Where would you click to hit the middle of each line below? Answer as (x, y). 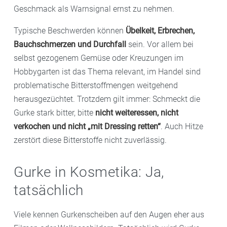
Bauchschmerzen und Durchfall (70, 44)
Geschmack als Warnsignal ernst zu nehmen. (94, 9)
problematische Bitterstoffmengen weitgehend (96, 85)
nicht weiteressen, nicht (137, 112)
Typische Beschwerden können (70, 30)
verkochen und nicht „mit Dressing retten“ (87, 126)
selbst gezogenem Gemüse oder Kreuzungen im (99, 58)
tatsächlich (49, 190)
